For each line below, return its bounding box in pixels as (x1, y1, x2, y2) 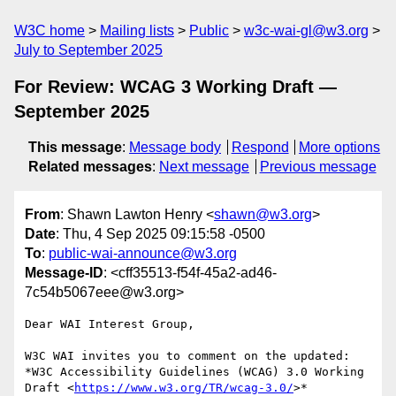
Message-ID (25, 265, 103, 281)
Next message (159, 159, 249, 174)
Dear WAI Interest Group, (25, 317, 194, 331)
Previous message (259, 159, 377, 174)
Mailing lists (100, 23, 174, 38)
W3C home (14, 23, 85, 38)
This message (28, 140, 122, 155)
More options (299, 140, 381, 155)
